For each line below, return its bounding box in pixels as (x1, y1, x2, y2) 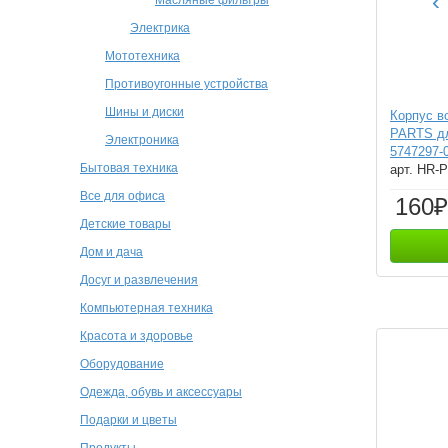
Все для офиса (80, 189, 165, 202)
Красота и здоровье (80, 329, 193, 342)
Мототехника (105, 49, 180, 62)
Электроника (105, 133, 179, 146)
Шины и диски (105, 105, 184, 118)
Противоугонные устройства (105, 77, 268, 90)
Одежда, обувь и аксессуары (80, 385, 242, 398)
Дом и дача (80, 245, 143, 258)
